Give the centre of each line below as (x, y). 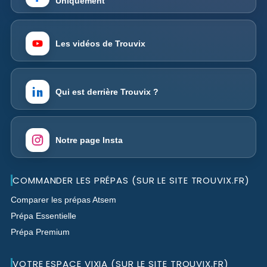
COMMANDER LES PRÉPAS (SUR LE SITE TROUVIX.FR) (131, 181)
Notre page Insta (89, 140)
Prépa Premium (40, 232)
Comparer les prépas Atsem (63, 200)
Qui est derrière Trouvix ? (107, 92)
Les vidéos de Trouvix (100, 44)
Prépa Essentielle (44, 216)
